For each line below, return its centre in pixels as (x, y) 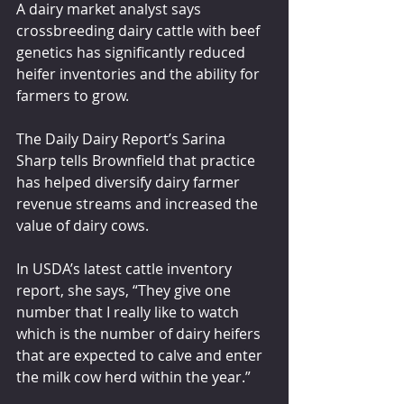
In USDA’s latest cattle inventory (126, 269)
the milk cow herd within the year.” (133, 377)
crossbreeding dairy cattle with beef (140, 31)
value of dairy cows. (84, 225)
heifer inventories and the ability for (140, 74)
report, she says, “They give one (125, 290)
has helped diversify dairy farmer (130, 182)
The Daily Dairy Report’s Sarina (123, 139)
